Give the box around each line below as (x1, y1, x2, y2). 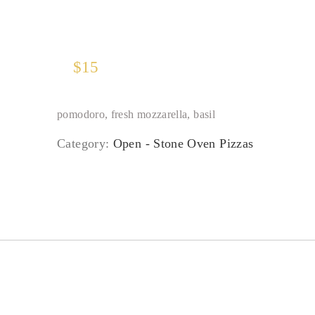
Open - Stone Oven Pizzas (112, 136, 254, 150)
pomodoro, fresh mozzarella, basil (57, 108, 215, 120)
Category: (57, 136, 113, 150)
